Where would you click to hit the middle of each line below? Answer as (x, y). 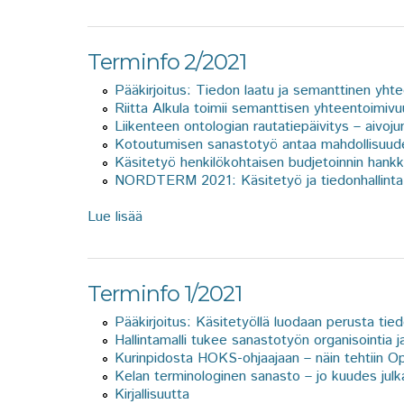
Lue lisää (115, 216)
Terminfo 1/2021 (165, 293)
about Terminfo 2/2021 (215, 216)
